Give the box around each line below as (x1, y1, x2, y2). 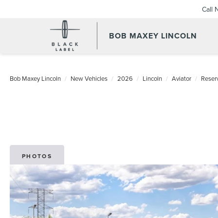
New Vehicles (71, 74, 108, 83)
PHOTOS (21, 151, 53, 160)
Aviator (172, 74, 191, 83)
